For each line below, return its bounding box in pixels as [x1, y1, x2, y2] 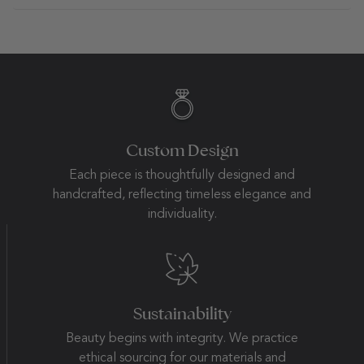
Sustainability [132, 302, 232, 324]
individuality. [147, 207, 217, 221]
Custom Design [125, 139, 239, 161]
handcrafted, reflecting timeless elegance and [53, 188, 311, 201]
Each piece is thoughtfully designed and [69, 168, 295, 182]
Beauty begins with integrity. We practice [66, 331, 298, 345]
